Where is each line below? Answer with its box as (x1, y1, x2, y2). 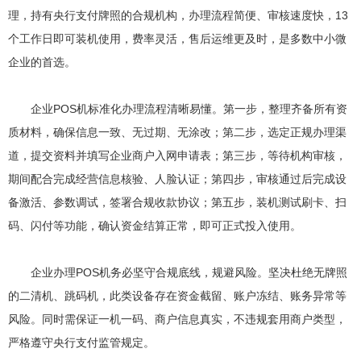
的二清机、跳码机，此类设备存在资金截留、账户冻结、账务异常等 (8, 288, 346, 302)
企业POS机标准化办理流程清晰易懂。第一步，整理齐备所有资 (8, 102, 347, 115)
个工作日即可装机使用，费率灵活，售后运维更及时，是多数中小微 (8, 31, 346, 45)
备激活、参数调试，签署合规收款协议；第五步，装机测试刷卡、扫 (8, 195, 346, 209)
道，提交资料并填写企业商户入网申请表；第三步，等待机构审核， (8, 148, 346, 162)
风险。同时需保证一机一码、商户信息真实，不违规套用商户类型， (8, 312, 346, 326)
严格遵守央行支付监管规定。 (8, 335, 155, 349)
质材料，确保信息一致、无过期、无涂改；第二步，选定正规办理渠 (8, 125, 346, 139)
